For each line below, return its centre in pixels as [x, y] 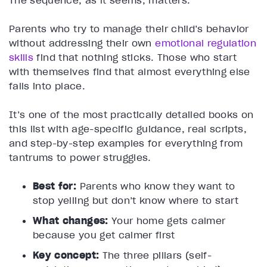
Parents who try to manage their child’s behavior [129, 29]
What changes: [72, 221]
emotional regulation [206, 43]
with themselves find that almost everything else [130, 72]
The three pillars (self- [157, 255]
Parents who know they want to [157, 186]
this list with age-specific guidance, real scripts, [128, 129]
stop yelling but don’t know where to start [136, 201]
